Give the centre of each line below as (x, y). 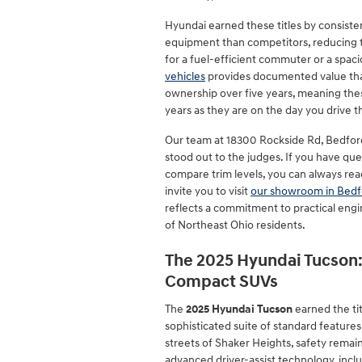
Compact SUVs (221, 282)
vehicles (185, 76)
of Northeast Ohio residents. (235, 225)
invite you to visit (208, 191)
